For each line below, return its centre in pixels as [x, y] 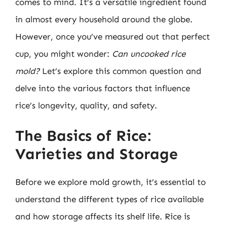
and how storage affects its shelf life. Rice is [103, 216]
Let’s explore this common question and [120, 71]
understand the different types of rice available [109, 199]
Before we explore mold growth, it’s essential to [110, 182]
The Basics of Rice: [83, 136]
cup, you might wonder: [64, 53]
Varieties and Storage [97, 154]
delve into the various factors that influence [103, 88]
